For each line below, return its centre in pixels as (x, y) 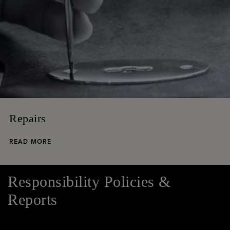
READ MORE (30, 142)
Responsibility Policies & (89, 181)
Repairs (28, 118)
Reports (33, 199)
